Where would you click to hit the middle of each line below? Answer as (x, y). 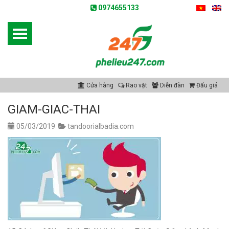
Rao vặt (136, 86)
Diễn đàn (171, 86)
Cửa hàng (99, 86)
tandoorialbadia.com (101, 127)
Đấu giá (206, 86)
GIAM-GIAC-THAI (54, 110)
